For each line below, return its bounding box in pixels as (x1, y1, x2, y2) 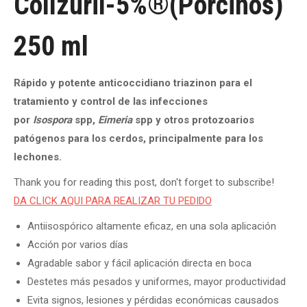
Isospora (33, 114, 72, 126)
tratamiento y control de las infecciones (14, 95, 208, 108)
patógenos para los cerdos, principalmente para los (14, 132, 263, 145)
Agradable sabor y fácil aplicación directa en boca (27, 257, 251, 269)
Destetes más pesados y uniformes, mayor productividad (27, 275, 286, 288)
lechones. (14, 151, 62, 163)
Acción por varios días (27, 238, 128, 251)
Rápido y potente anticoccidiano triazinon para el (14, 77, 252, 89)
